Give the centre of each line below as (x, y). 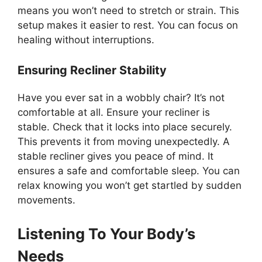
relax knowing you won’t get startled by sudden (130, 186)
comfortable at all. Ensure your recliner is (114, 113)
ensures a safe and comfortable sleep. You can (129, 171)
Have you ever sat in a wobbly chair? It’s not (121, 98)
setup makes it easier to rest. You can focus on (128, 25)
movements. (46, 200)
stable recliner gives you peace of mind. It (116, 156)
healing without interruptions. (86, 39)
